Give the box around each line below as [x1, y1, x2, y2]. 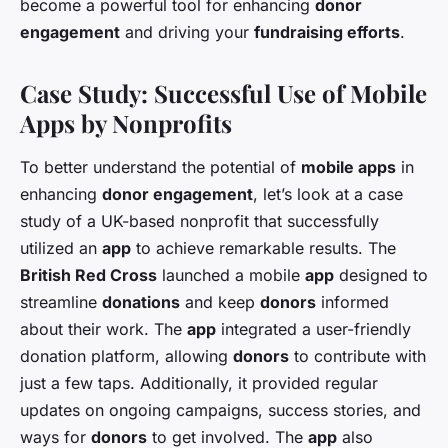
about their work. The [20, 318, 187, 339]
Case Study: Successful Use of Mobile [20, 76, 427, 109]
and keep [180, 291, 260, 312]
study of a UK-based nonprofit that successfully [20, 210, 379, 231]
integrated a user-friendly [216, 318, 411, 339]
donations [102, 291, 180, 312]
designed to [334, 264, 428, 285]
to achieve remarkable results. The [131, 237, 396, 258]
